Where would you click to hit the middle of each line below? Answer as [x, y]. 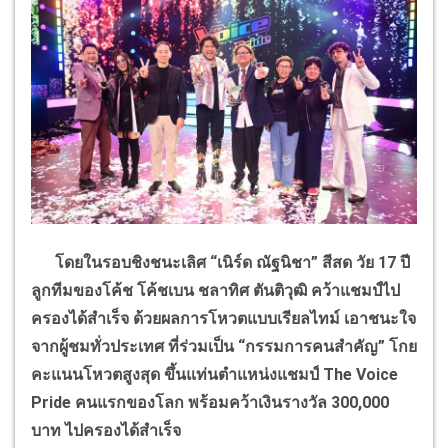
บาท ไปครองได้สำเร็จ [106, 430]
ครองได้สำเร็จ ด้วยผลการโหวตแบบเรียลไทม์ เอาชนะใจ [223, 318]
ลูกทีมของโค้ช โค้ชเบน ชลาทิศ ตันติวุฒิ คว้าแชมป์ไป [215, 290]
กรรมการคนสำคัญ [311, 346]
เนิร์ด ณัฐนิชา [264, 262]
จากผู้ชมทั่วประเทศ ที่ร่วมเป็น [134, 346]
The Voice [360, 374]
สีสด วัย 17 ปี [366, 262]
